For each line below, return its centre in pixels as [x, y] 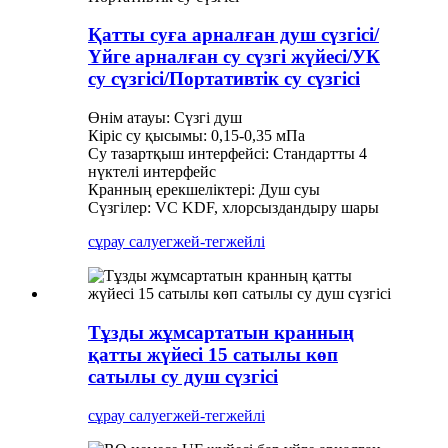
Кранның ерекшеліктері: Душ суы [204, 190]
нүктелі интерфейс [152, 172]
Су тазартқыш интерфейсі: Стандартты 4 [227, 154]
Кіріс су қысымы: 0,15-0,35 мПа [196, 136]
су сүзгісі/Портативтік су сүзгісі [224, 79]
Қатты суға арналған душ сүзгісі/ [233, 35]
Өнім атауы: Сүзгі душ [165, 118]
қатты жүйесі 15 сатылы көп [213, 354]
